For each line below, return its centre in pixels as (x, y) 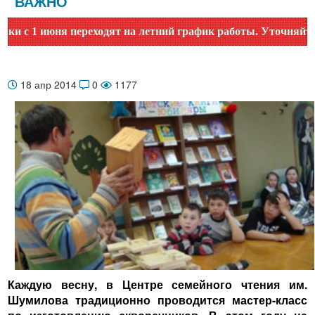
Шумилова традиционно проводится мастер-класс (157, 300)
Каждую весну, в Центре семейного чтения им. (157, 284)
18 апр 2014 (49, 84)
